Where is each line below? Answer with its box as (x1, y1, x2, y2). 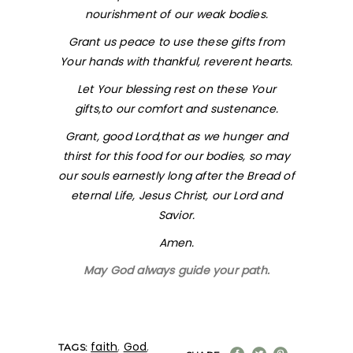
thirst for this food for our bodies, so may (63, 148, 290, 164)
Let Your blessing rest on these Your (76, 81, 277, 97)
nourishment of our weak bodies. (84, 6, 269, 22)
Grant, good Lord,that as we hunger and (65, 128, 288, 144)
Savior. (158, 207, 195, 223)
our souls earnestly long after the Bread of (58, 168, 295, 184)
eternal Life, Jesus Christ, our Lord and (71, 188, 282, 203)
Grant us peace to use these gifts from (68, 34, 285, 50)
